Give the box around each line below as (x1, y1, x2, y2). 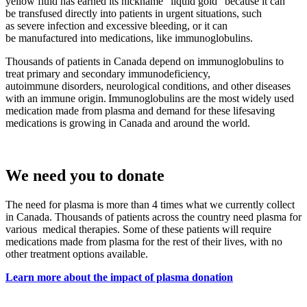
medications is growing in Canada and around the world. (5, 117, 253, 130)
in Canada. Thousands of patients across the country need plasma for (5, 211, 302, 223)
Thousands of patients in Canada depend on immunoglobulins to (5, 56, 284, 68)
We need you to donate (5, 167, 164, 185)
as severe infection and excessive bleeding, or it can (5, 20, 228, 32)
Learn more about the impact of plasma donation (5, 271, 233, 284)
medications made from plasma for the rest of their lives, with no (5, 236, 282, 248)
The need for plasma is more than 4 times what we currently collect (5, 199, 295, 211)
